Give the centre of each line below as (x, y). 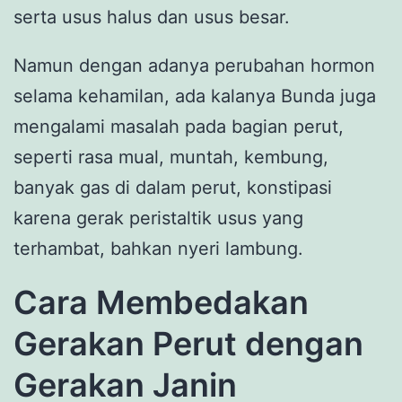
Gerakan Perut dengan (188, 343)
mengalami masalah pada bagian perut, (179, 126)
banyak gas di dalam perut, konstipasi (173, 187)
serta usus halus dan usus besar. (152, 17)
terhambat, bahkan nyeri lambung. (158, 248)
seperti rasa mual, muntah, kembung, (171, 157)
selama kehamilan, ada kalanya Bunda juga (195, 96)
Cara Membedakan (161, 302)
